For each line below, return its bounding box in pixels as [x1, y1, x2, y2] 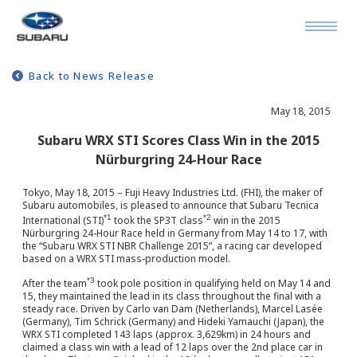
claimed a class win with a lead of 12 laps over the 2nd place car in [22, 340, 323, 354]
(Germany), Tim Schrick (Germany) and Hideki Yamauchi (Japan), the [22, 315, 324, 328]
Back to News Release [29, 69, 155, 83]
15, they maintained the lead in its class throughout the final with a [22, 289, 321, 303]
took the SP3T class [112, 214, 203, 227]
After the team [22, 277, 87, 290]
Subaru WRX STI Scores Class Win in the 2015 [37, 131, 320, 149]
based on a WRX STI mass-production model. [22, 252, 230, 265]
